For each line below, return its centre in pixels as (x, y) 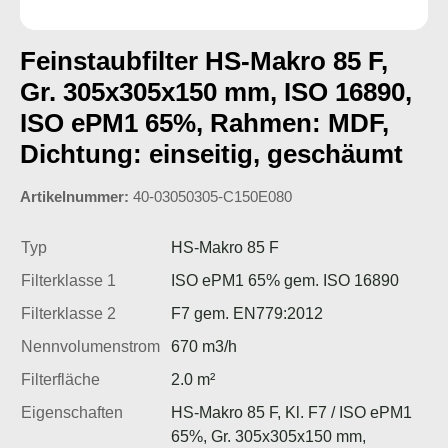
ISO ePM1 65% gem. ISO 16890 (285, 280)
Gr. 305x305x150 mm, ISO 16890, (216, 91)
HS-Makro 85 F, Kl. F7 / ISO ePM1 (291, 412)
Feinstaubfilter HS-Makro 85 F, (204, 60)
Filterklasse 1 (68, 280)
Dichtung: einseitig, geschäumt (211, 153)
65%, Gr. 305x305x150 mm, (268, 436)
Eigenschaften (72, 412)
